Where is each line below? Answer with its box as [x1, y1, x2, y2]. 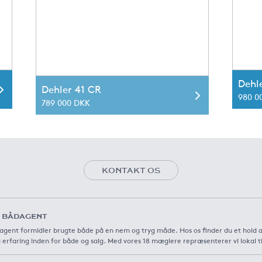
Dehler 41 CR [42, 82, 101, 96]
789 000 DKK [42, 96, 90, 108]
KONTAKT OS [102, 164, 160, 176]
